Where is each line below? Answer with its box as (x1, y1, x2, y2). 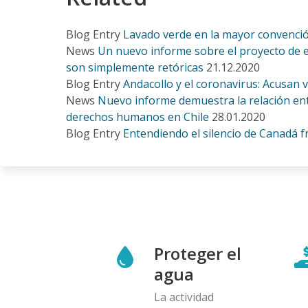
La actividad (154, 289, 214, 305)
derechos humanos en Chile (66, 109, 209, 124)
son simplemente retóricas (66, 59, 203, 75)
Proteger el (154, 241, 241, 265)
